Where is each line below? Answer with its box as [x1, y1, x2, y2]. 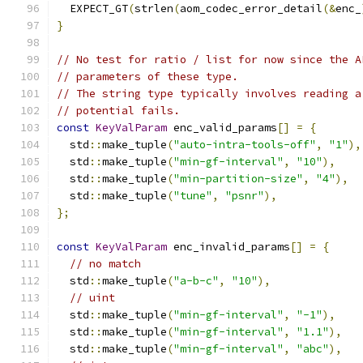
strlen [135, 2, 173, 15]
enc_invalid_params [167, 240, 290, 254]
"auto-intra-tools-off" [173, 138, 316, 152]
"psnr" [225, 189, 264, 203]
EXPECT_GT [57, 2, 128, 15]
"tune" [173, 189, 212, 203]
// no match [70, 257, 141, 271]
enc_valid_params [167, 121, 277, 135]
